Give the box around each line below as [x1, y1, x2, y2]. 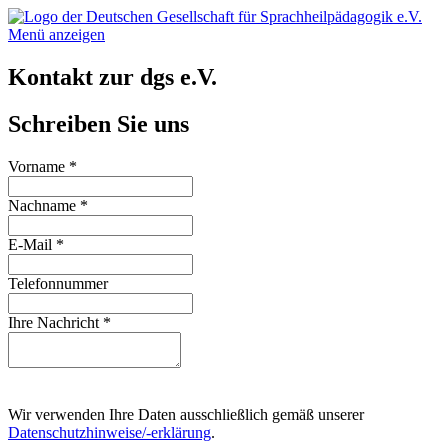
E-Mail [8, 235, 56, 253]
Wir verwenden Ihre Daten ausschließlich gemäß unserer [8, 405, 364, 423]
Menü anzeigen [8, 26, 105, 43]
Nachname [8, 196, 80, 214]
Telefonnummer [8, 274, 108, 292]
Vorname [8, 157, 69, 175]
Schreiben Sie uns [8, 110, 189, 137]
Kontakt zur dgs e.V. [8, 63, 217, 90]
